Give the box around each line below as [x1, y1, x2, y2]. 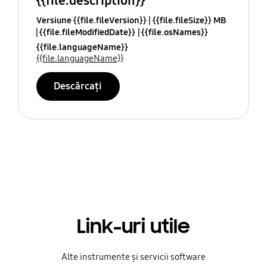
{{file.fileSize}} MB [152, 14, 226, 26]
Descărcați [54, 79, 103, 92]
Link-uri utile [77, 214, 190, 240]
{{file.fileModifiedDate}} [39, 26, 135, 38]
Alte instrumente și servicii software [61, 252, 206, 263]
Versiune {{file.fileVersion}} [36, 14, 147, 26]
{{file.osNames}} [141, 26, 208, 38]
